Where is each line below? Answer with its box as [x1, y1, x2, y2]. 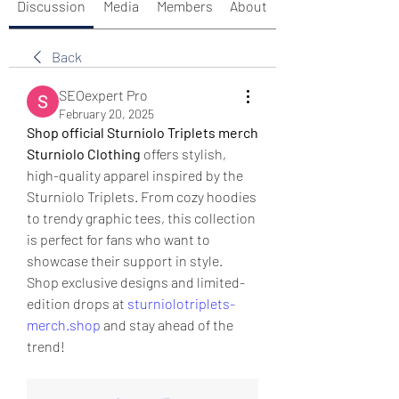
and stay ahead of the [101, 316, 233, 333]
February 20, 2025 [59, 106, 154, 121]
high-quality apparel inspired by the [27, 167, 243, 183]
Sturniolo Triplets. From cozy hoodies [27, 188, 256, 205]
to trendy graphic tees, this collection [27, 209, 256, 226]
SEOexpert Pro [59, 86, 148, 103]
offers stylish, [141, 145, 226, 162]
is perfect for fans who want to [27, 231, 210, 248]
